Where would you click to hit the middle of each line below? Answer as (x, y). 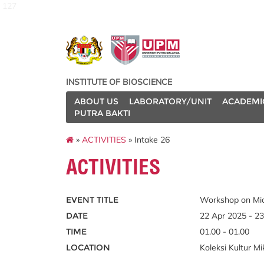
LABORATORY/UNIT (170, 101)
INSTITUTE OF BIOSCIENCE (119, 82)
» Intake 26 (148, 139)
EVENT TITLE (92, 200)
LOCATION (88, 247)
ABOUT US (96, 101)
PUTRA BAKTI (102, 113)
